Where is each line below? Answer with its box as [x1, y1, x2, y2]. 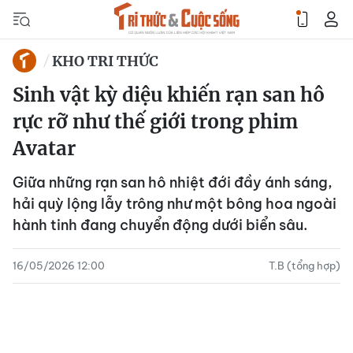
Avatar [13, 136, 76, 161]
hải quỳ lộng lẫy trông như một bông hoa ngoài [13, 195, 336, 213]
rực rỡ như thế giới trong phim [13, 110, 298, 134]
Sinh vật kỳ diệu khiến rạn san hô [13, 83, 325, 107]
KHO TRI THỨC [52, 51, 158, 70]
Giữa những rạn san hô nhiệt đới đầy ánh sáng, [13, 173, 333, 191]
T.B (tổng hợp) [269, 259, 340, 272]
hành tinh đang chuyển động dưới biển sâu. [13, 216, 307, 234]
